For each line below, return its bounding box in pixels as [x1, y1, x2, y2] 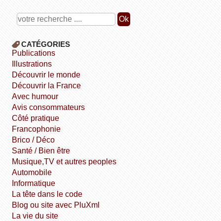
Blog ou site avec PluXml [17, 201, 100, 210]
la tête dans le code [16, 190, 83, 199]
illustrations [14, 60, 52, 69]
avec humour [17, 92, 59, 101]
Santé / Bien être [17, 147, 71, 155]
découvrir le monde [18, 71, 81, 79]
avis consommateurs [17, 103, 85, 112]
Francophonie [17, 125, 61, 134]
